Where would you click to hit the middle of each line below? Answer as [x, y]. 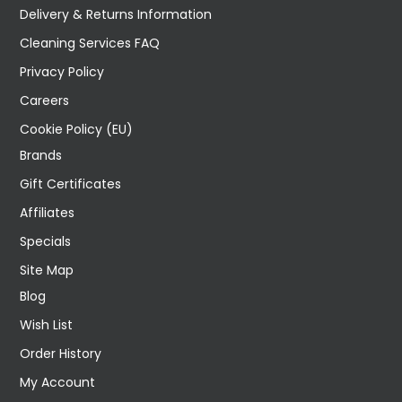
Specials [46, 241]
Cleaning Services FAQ [90, 43]
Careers [45, 100]
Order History [61, 353]
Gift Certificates [71, 184]
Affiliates [48, 212]
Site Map [47, 270]
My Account [58, 382]
